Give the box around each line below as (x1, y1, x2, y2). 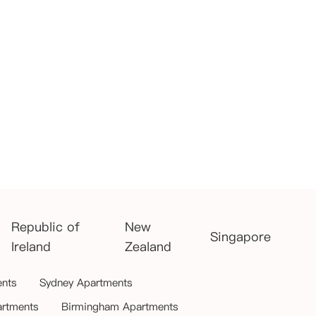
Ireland (11, 238, 51, 255)
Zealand (125, 238, 172, 255)
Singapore (210, 228, 272, 245)
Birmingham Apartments (61, 299, 178, 314)
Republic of (11, 218, 80, 236)
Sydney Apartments (39, 275, 133, 290)
